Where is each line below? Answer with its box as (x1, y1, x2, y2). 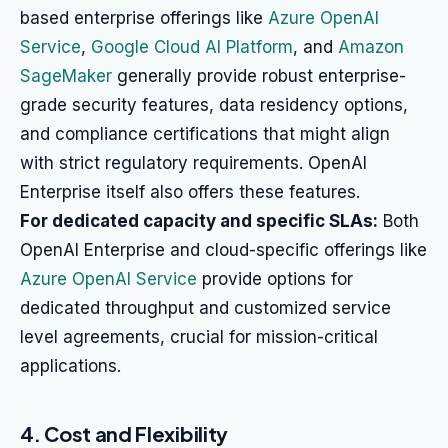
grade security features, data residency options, (20, 95, 408, 115)
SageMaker (20, 66, 112, 86)
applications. (20, 356, 121, 376)
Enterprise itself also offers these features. (20, 182, 360, 202)
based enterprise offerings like (20, 8, 268, 28)
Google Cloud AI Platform (91, 37, 293, 57)
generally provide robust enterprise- (112, 66, 406, 86)
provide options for (197, 269, 353, 289)
